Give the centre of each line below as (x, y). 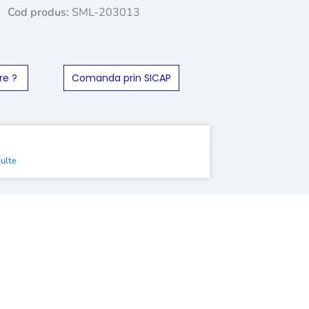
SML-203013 (106, 12)
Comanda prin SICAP (121, 78)
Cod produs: (40, 12)
